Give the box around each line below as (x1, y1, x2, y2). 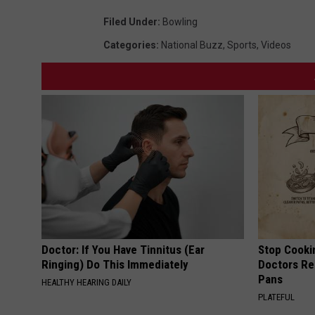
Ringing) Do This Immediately (41, 257, 188, 272)
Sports (227, 39, 257, 51)
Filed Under (103, 16, 157, 28)
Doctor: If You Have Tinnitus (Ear (41, 243, 205, 257)
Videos (261, 39, 291, 51)
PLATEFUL (258, 292, 295, 303)
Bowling (162, 16, 198, 28)
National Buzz (161, 39, 223, 51)
